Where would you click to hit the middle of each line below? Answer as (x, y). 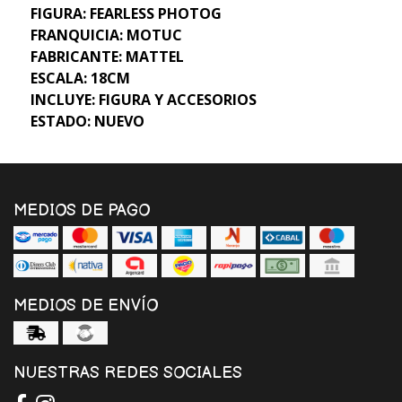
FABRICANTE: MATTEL (107, 56)
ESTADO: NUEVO (87, 121)
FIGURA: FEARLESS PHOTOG (126, 13)
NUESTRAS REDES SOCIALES (128, 372)
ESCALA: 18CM (80, 78)
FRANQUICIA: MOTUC (106, 35)
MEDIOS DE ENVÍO (86, 305)
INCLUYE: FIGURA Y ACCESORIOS (143, 99)
